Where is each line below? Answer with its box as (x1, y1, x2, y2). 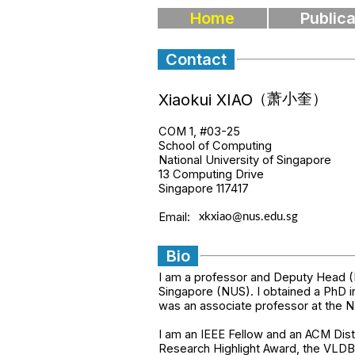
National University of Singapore (158, 152, 331, 167)
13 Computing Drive (158, 166, 264, 181)
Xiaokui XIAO (158, 90, 253, 109)
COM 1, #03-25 (158, 124, 240, 139)
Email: (158, 210, 190, 224)
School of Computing (158, 138, 272, 153)
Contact (166, 50, 227, 69)
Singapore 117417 (158, 181, 249, 196)
